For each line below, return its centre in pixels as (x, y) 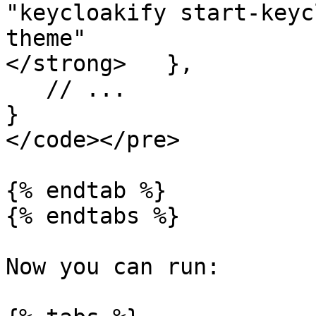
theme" (46, 38)
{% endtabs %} (93, 216)
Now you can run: (113, 267)
